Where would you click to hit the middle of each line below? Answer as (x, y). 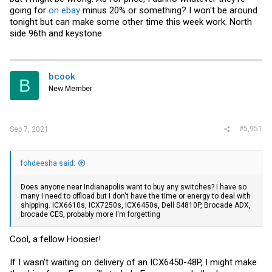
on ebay (64, 10)
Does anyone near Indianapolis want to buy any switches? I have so (134, 187)
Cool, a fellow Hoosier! (55, 239)
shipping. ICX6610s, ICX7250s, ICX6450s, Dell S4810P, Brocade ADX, (136, 205)
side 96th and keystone (56, 33)
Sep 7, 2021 (29, 129)
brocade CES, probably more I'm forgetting (90, 214)
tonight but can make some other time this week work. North (131, 22)
